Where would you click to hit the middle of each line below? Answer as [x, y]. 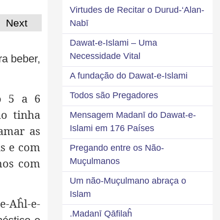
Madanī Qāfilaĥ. [102, 213]
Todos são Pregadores [114, 95]
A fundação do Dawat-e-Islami [129, 75]
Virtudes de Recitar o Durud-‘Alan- [137, 10]
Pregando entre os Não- [117, 148]
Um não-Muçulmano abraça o [128, 180]
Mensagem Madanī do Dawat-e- [133, 115]
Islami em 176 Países [112, 128]
